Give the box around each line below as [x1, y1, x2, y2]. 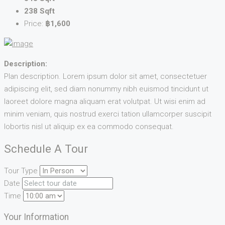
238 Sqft [24, 7, 55, 16]
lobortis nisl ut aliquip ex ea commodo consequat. [4, 122, 174, 132]
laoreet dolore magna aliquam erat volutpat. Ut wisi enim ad [4, 97, 205, 106]
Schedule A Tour [4, 142, 88, 155]
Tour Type [4, 166, 38, 175]
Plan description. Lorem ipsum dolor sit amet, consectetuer [4, 72, 207, 81]
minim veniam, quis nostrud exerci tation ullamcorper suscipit [4, 109, 211, 119]
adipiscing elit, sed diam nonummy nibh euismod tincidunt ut [4, 84, 208, 94]
